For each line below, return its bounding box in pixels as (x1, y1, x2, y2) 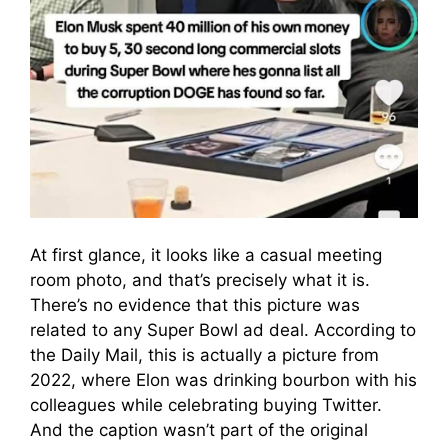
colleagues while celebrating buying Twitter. (30, 395, 382, 415)
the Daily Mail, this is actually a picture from (30, 345, 379, 365)
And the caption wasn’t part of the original (30, 420, 368, 440)
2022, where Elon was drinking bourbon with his (30, 370, 417, 390)
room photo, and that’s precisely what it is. (30, 270, 370, 290)
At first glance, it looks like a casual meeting (30, 245, 382, 265)
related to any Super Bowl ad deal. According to (30, 320, 416, 340)
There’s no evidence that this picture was (30, 295, 360, 315)
